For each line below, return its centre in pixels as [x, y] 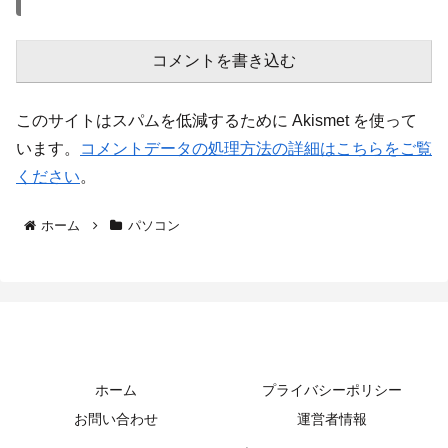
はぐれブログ [224, 358]
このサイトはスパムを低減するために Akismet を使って [216, 121]
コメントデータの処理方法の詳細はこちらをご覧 [256, 149]
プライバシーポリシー [332, 389]
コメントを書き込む [224, 61]
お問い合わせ [116, 418]
